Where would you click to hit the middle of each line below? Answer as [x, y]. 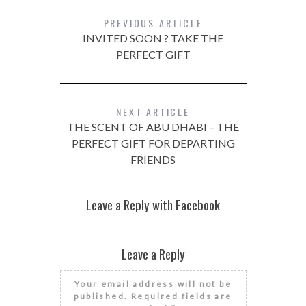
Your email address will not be [153, 284]
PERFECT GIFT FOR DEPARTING [153, 143]
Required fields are [180, 296]
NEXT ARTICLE [153, 112]
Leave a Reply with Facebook [153, 205]
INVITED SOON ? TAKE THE [153, 38]
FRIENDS [153, 160]
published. [101, 296]
